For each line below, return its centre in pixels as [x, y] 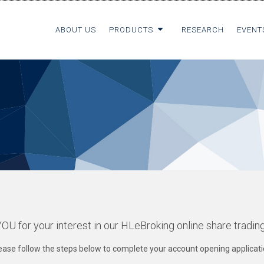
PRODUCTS [132, 30]
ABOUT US [76, 30]
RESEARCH [203, 30]
